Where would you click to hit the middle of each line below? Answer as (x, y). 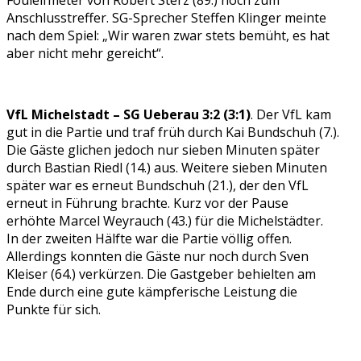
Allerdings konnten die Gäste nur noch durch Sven (158, 257)
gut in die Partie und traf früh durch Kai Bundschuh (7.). (173, 133)
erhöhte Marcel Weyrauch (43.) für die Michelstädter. (165, 221)
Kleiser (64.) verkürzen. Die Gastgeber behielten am (161, 274)
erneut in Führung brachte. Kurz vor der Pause (147, 203)
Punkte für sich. (54, 310)
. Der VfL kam (291, 115)
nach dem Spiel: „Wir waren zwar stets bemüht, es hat (168, 36)
